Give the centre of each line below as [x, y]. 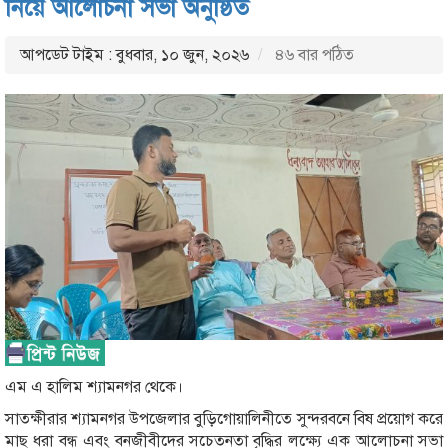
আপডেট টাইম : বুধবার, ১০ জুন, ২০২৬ [134, 54]
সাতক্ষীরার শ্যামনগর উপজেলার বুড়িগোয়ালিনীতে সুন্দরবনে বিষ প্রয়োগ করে [224, 418]
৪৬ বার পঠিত [312, 54]
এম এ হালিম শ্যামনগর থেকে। [94, 386]
